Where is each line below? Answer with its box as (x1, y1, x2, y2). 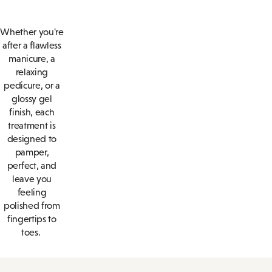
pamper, (15, 147, 49, 158)
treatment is (8, 120, 56, 131)
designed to (7, 134, 57, 144)
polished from (3, 200, 60, 211)
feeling (17, 187, 47, 198)
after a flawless (2, 40, 61, 51)
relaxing (15, 67, 49, 78)
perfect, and (7, 160, 56, 171)
